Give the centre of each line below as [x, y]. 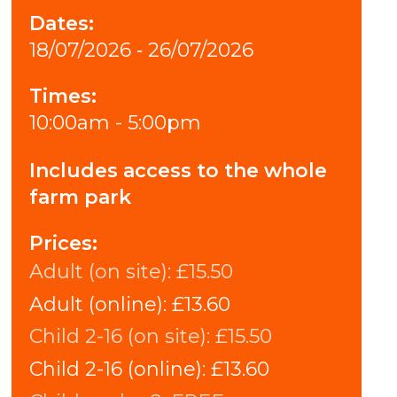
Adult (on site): [101, 272]
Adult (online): [98, 304]
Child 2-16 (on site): [120, 337]
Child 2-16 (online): [118, 370]
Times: [63, 96]
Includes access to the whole [179, 171]
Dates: [62, 23]
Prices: [64, 244]
